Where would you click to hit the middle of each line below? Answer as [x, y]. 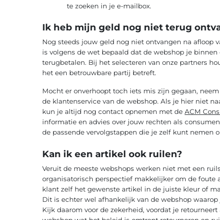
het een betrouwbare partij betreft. [99, 73]
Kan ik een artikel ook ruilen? [112, 154]
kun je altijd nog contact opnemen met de [113, 112]
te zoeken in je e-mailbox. [109, 6]
